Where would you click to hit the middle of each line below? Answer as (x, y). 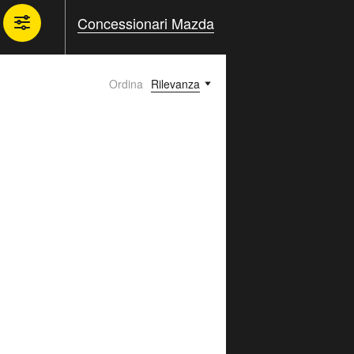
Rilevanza (175, 84)
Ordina (126, 84)
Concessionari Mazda (146, 23)
